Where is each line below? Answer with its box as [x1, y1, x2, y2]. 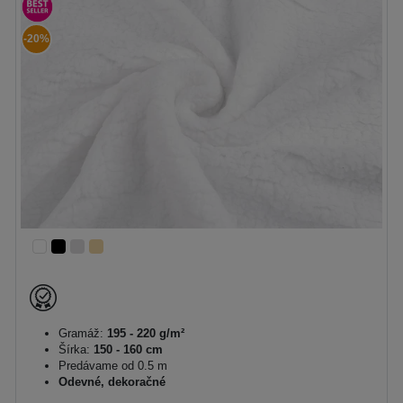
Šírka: [58, 342, 90, 356]
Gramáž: [58, 326, 103, 340]
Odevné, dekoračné [58, 374, 166, 389]
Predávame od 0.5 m [58, 358, 167, 372]
